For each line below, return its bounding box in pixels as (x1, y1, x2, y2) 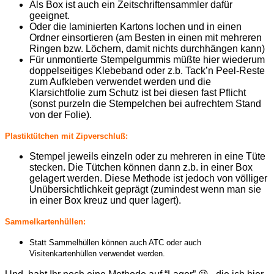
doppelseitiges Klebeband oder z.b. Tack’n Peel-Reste (29, 65, 265, 76)
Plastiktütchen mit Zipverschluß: (5, 131, 128, 141)
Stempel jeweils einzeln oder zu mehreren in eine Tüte (29, 150, 265, 161)
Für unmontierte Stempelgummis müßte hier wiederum (29, 54, 265, 65)
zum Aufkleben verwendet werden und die (29, 76, 211, 87)
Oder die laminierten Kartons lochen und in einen (29, 21, 242, 32)
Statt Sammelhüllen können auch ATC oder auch (29, 237, 201, 247)
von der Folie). (29, 109, 92, 120)
